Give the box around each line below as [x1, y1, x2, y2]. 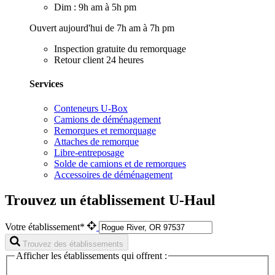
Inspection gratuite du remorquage [54, 44, 186, 55]
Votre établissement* [5, 222, 87, 233]
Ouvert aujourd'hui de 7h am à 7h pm [29, 23, 174, 34]
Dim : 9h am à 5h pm [54, 2, 136, 13]
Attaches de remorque [54, 136, 139, 147]
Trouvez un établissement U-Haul [5, 192, 215, 209]
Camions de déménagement [54, 114, 161, 125]
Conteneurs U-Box [54, 103, 128, 114]
